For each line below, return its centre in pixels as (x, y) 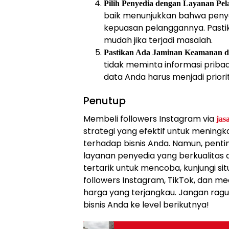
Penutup (105, 101)
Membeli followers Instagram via (150, 119)
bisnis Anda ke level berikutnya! (146, 205)
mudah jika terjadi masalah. (158, 40)
